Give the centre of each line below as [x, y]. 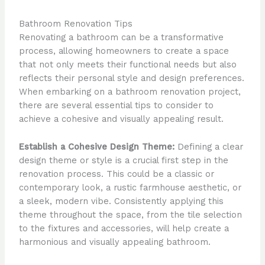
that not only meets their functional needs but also [127, 65]
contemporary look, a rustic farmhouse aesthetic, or [130, 187]
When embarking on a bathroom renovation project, [130, 92]
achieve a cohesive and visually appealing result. [121, 119]
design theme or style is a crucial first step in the [123, 160]
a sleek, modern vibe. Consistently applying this [121, 201]
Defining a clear [209, 146]
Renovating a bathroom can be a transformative [121, 38]
